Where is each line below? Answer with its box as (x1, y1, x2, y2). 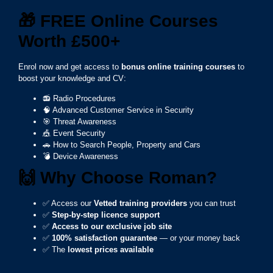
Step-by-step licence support (52, 210, 160, 219)
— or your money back (157, 233, 240, 243)
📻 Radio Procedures (43, 93, 116, 103)
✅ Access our (43, 198, 94, 208)
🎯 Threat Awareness (43, 116, 116, 126)
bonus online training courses (121, 62, 235, 71)
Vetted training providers (94, 198, 187, 208)
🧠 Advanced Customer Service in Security (43, 105, 194, 115)
